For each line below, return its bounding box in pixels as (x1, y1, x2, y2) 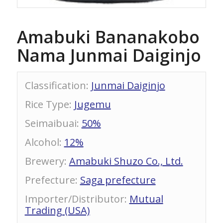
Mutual (129, 192, 163, 206)
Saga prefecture (80, 173, 156, 187)
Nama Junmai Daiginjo (16, 44, 201, 67)
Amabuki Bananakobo (16, 25, 200, 49)
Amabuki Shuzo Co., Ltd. (69, 154, 183, 168)
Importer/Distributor (24, 192, 124, 206)
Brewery (24, 154, 64, 168)
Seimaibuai (24, 116, 77, 130)
